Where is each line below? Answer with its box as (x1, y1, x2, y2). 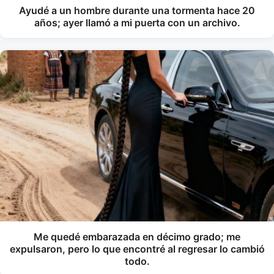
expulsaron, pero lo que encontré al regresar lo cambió (9, 243, 265, 255)
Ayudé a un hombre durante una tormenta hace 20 (19, 4, 255, 17)
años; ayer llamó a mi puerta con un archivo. (34, 17, 240, 29)
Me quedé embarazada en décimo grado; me (34, 231, 240, 243)
